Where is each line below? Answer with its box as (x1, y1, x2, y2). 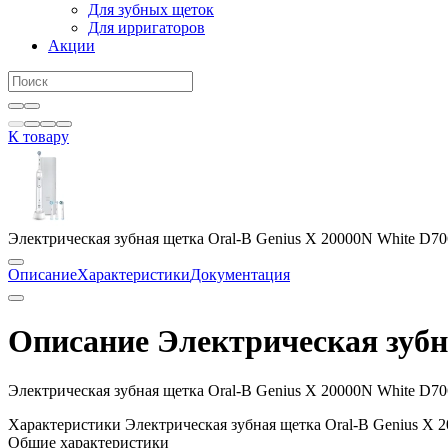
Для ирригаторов (88, 19, 205, 36)
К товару (8, 128, 69, 145)
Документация (190, 266, 290, 283)
